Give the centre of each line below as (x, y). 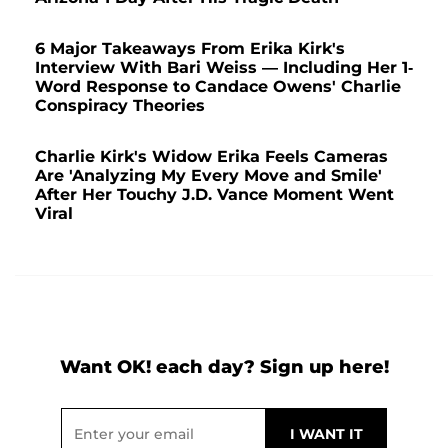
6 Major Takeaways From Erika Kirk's (190, 48)
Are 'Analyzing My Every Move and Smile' (208, 175)
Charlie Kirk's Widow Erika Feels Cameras (211, 156)
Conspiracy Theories (120, 105)
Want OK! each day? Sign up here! (224, 366)
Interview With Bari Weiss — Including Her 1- (224, 67)
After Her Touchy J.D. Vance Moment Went (214, 194)
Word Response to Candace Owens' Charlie (218, 86)
